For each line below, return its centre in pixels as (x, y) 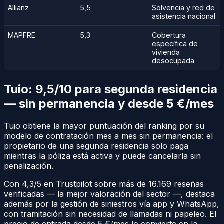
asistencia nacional (184, 16)
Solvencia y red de (183, 8)
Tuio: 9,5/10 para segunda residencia (111, 89)
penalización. (29, 166)
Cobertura (169, 35)
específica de (175, 44)
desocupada (173, 61)
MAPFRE (22, 35)
